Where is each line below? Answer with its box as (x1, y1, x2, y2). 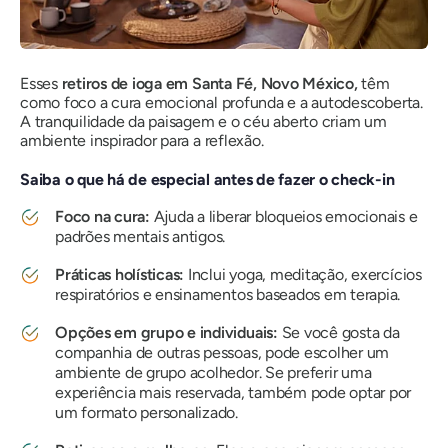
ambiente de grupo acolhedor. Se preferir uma (55, 362, 372, 382)
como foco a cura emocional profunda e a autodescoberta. (20, 92, 423, 112)
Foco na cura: (55, 206, 150, 226)
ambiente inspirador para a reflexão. (20, 130, 264, 150)
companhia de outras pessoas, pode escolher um (55, 342, 390, 362)
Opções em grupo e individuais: (55, 322, 278, 342)
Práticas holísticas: (55, 264, 185, 284)
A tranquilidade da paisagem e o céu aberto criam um (20, 111, 387, 131)
